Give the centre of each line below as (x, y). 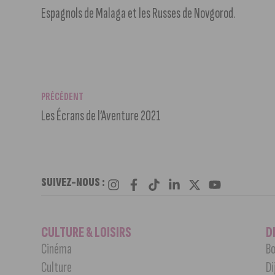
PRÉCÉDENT (63, 96)
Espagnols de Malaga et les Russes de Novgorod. (138, 13)
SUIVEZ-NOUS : (73, 182)
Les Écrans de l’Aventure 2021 (101, 115)
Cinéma (57, 249)
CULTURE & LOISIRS (87, 232)
